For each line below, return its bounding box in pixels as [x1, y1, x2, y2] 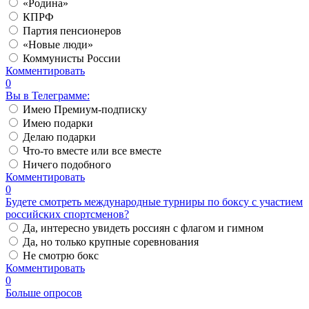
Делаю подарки [23, 131, 96, 143]
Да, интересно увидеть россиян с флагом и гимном [23, 222, 263, 235]
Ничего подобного [23, 159, 111, 171]
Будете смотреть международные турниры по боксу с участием [6, 196, 303, 208]
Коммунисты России [23, 52, 121, 65]
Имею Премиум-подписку [23, 103, 147, 116]
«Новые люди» [23, 39, 93, 51]
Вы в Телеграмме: [6, 90, 90, 102]
